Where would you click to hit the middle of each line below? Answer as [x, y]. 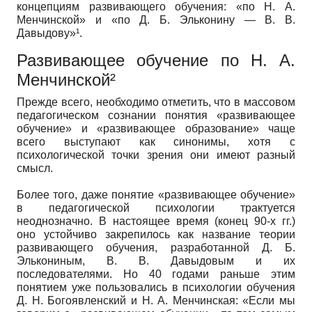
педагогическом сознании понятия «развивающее [156, 115]
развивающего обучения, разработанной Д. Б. [156, 247]
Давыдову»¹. [49, 33]
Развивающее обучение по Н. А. [156, 60]
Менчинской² [66, 80]
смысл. [35, 168]
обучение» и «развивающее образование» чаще [156, 128]
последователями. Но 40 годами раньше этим [156, 274]
